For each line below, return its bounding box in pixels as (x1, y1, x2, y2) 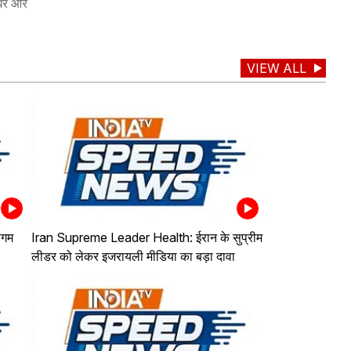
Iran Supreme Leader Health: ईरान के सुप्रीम (31, 230, 262, 246)
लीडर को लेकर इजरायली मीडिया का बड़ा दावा (31, 248, 235, 265)
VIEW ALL (247, 60, 306, 77)
